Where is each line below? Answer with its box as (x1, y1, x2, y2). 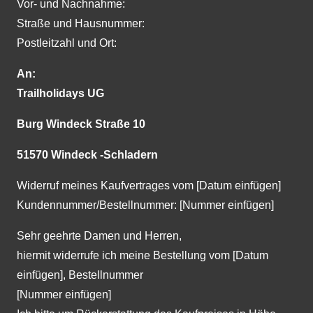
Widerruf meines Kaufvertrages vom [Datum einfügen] (17, 180, 281, 191)
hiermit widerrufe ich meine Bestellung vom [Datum (17, 249, 268, 261)
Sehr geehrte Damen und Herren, (17, 230, 182, 242)
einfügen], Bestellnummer (17, 269, 143, 281)
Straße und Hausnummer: (17, 17, 145, 29)
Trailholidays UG (17, 87, 104, 99)
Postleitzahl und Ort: (17, 37, 117, 49)
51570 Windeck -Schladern (17, 149, 158, 161)
